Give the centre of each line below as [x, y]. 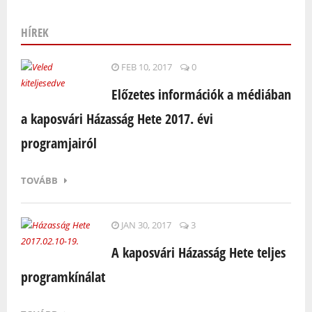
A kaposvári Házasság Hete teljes [198, 253]
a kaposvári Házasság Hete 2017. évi [117, 119]
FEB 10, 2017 [146, 67]
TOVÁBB [42, 181]
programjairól [59, 143]
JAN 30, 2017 [145, 225]
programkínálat [63, 277]
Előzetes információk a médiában [201, 95]
